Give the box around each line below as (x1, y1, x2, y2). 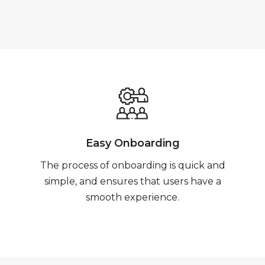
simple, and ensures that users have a (44, 176, 221, 187)
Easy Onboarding (85, 137, 180, 150)
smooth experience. (86, 192, 179, 203)
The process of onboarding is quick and (40, 160, 225, 171)
